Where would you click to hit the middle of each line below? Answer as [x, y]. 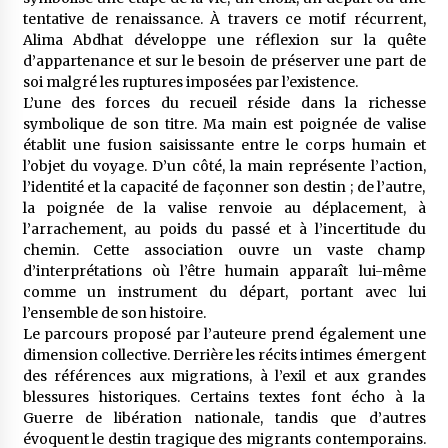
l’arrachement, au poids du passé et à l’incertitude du [224, 228]
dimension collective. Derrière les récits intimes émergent [224, 354]
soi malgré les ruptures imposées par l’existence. [190, 81]
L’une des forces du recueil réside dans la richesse [224, 102]
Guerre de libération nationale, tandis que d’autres [224, 417]
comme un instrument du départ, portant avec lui [224, 291]
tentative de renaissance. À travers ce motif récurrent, [224, 18]
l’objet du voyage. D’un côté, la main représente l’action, [224, 165]
